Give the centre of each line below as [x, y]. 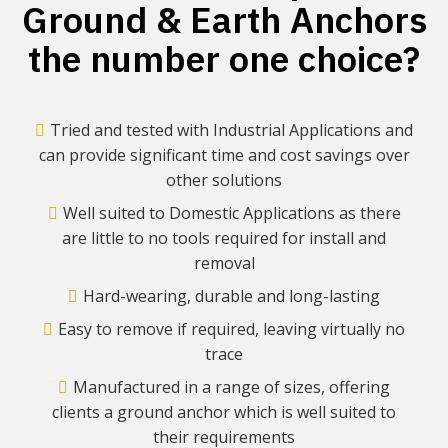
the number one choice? [224, 58]
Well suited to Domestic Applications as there [231, 213]
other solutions [224, 180]
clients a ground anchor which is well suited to [224, 412]
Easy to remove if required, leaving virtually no [231, 329]
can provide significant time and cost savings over [224, 155]
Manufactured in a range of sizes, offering [231, 387]
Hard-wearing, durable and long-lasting [231, 296]
